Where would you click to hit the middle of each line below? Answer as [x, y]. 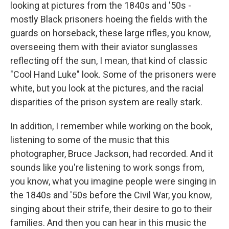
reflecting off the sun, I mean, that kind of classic [109, 61]
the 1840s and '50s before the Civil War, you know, [111, 195]
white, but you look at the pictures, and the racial [107, 88]
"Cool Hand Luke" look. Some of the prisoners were [113, 74]
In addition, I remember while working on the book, [111, 126]
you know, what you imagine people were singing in [113, 181]
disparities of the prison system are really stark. [106, 102]
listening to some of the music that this [90, 140]
